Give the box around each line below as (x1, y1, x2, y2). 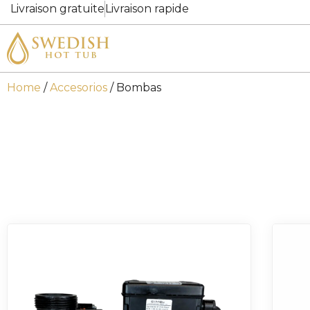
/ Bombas (107, 80, 161, 94)
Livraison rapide (105, 1, 189, 15)
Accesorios (50, 80, 107, 94)
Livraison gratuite (10, 1, 104, 15)
